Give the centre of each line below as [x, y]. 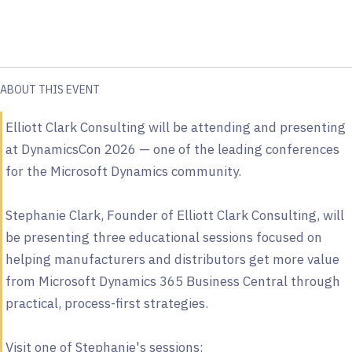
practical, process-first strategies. [106, 303]
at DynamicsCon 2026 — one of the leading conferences [172, 149]
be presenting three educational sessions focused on [163, 237]
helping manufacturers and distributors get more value [172, 259]
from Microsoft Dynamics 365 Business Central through [172, 281]
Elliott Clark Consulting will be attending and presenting [175, 127]
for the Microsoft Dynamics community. [123, 171]
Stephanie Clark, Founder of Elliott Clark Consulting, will [174, 215]
